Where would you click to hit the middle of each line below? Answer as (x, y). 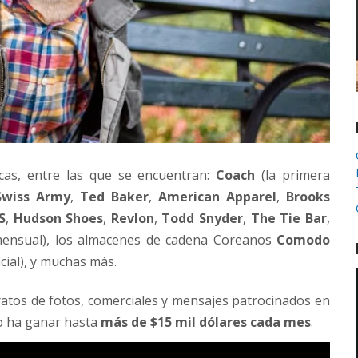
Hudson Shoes (58, 218)
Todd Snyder (203, 218)
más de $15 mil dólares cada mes (206, 322)
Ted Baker (114, 196)
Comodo (304, 239)
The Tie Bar (289, 218)
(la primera (293, 175)
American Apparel (217, 196)
